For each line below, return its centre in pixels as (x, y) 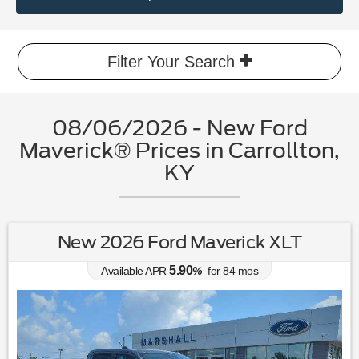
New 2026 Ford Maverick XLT (179, 242)
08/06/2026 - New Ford (179, 127)
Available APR (134, 270)
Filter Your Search (173, 61)
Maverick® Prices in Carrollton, (179, 150)
